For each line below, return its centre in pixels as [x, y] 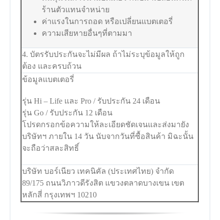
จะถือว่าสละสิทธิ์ [51, 148]
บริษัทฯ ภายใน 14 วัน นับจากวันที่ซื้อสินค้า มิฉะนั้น [108, 136]
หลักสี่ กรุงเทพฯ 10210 [60, 194]
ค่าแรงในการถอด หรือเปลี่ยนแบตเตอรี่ [108, 21]
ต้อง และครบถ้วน [52, 66]
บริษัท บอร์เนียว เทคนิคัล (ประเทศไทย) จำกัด [98, 171]
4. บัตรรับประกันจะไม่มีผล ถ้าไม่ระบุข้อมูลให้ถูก [104, 54]
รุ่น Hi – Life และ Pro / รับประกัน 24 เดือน [91, 101]
